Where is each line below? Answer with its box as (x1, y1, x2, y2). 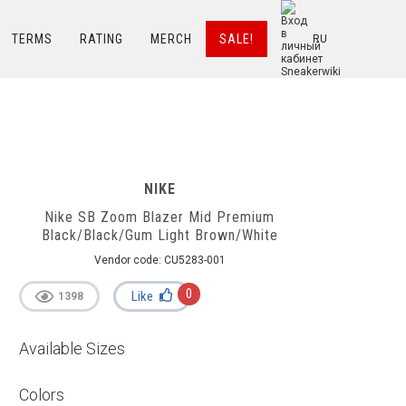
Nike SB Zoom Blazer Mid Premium (44, 208, 275, 226)
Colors (19, 385, 64, 404)
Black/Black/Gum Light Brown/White (41, 227, 278, 244)
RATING (80, 32, 123, 46)
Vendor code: (93, 254, 164, 266)
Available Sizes (19, 339, 125, 358)
